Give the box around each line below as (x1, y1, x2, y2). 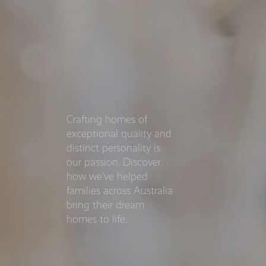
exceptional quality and (66, 127, 172, 140)
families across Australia (66, 184, 173, 197)
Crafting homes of (66, 113, 147, 125)
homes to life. (66, 213, 127, 225)
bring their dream (66, 198, 144, 211)
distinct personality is (66, 141, 160, 154)
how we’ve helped (66, 170, 148, 182)
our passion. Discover (66, 156, 161, 168)
